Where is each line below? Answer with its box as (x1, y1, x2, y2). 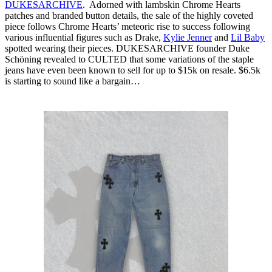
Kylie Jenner (163, 32, 212, 43)
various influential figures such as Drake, (5, 32, 163, 43)
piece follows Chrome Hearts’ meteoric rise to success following (5, 21, 250, 32)
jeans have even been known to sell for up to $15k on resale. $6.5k (5, 65, 260, 76)
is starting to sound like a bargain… (5, 76, 140, 87)
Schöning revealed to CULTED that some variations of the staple (5, 54, 254, 65)
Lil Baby (231, 32, 265, 43)
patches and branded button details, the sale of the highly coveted (5, 10, 253, 21)
